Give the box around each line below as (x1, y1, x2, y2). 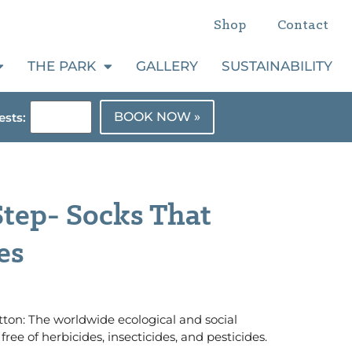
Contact (277, 18, 328, 33)
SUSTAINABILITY (222, 58, 332, 74)
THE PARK (27, 58, 96, 74)
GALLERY (136, 58, 198, 74)
